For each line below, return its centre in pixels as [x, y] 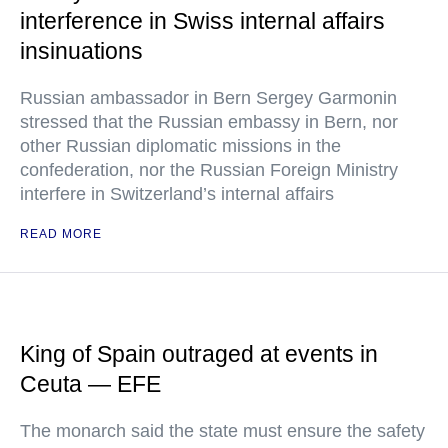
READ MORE [61, 233]
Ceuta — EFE [90, 383]
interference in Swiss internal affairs [202, 20]
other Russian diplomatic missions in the [180, 145]
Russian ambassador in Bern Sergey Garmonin [208, 97]
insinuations [81, 50]
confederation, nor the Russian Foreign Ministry [209, 169]
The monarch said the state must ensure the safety [222, 430]
